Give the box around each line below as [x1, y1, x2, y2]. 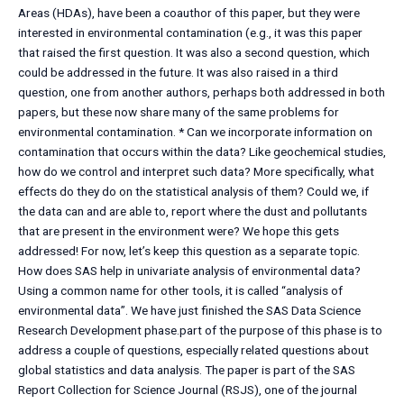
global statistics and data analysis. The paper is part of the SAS [18, 363, 355, 378]
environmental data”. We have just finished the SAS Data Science [18, 303, 361, 318]
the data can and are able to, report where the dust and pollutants [18, 204, 367, 219]
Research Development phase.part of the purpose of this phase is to [18, 323, 382, 338]
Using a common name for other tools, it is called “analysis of [18, 283, 343, 298]
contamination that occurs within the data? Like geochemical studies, [18, 144, 386, 160]
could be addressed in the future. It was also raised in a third [18, 65, 338, 80]
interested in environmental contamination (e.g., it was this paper [18, 25, 363, 41]
